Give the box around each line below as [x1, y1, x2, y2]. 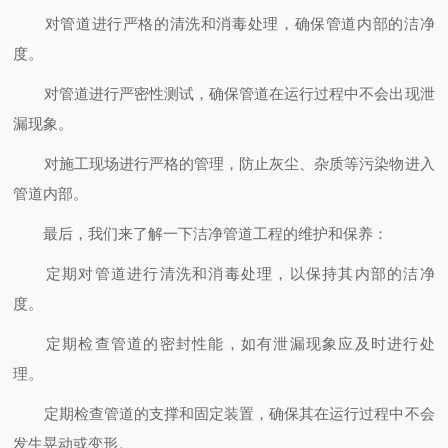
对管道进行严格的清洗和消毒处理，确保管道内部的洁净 [13, 15, 435, 32]
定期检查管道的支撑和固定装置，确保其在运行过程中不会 [13, 405, 435, 422]
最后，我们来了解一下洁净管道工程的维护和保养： [13, 225, 389, 242]
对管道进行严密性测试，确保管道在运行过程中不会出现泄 [13, 85, 435, 102]
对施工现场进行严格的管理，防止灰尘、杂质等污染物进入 [13, 155, 435, 172]
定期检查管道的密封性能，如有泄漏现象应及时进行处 [13, 335, 435, 352]
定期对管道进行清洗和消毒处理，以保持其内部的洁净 [13, 265, 435, 282]
